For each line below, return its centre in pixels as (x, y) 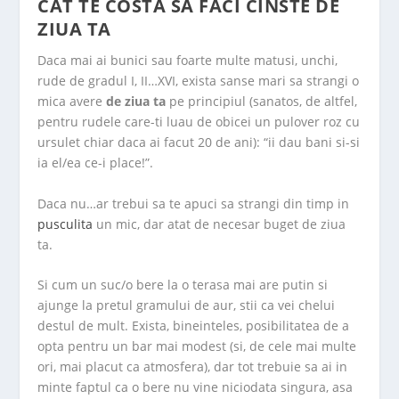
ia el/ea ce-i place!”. (96, 163)
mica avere (72, 102)
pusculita (65, 224)
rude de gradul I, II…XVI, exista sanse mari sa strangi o (199, 81)
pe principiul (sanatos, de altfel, (262, 102)
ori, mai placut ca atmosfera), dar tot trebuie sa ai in (193, 367)
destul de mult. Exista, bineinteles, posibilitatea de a (194, 326)
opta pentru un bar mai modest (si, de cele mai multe (197, 346)
